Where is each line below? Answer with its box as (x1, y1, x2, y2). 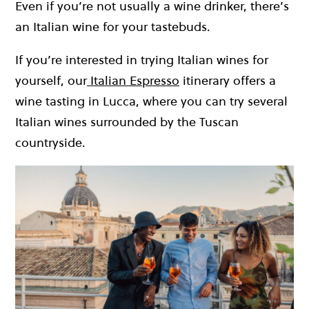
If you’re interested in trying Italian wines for (15, 51, 268, 69)
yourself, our (15, 72, 87, 90)
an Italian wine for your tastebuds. (15, 18, 210, 36)
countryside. (15, 134, 86, 152)
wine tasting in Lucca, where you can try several (15, 92, 288, 110)
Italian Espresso (90, 72, 179, 90)
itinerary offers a (179, 72, 276, 90)
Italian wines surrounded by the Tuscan (15, 113, 239, 131)
